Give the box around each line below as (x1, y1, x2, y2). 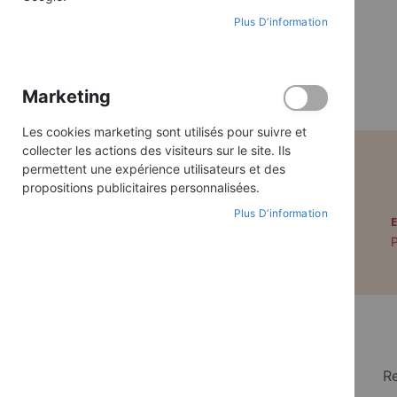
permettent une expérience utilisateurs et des (22, 161, 285, 176)
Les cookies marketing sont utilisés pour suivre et (22, 124, 307, 139)
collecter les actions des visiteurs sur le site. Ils (22, 143, 291, 158)
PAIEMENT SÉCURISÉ (114, 214, 226, 230)
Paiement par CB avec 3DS (91, 233, 249, 249)
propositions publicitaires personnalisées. (22, 180, 260, 195)
